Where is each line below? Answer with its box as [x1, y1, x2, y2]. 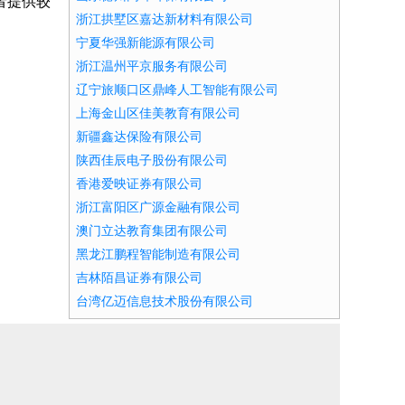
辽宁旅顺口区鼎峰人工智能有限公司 [76, 83, 278, 97]
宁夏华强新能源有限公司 [76, 36, 215, 50]
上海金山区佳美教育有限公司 [76, 107, 240, 120]
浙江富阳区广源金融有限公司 [76, 201, 240, 214]
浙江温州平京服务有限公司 [76, 60, 228, 73]
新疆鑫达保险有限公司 [76, 130, 202, 144]
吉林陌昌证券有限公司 [76, 271, 202, 285]
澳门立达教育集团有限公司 [76, 224, 228, 238]
